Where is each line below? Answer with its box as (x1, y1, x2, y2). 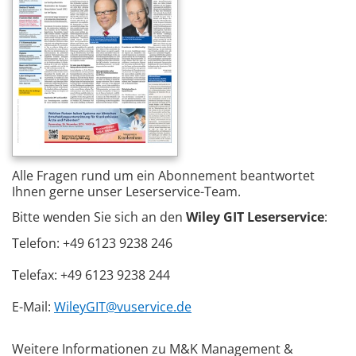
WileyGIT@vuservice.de (54, 298, 192, 316)
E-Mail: (12, 298, 54, 316)
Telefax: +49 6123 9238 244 (12, 266, 170, 284)
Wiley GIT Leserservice (186, 208, 324, 226)
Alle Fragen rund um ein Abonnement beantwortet (12, 166, 315, 184)
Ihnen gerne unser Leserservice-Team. (12, 182, 241, 200)
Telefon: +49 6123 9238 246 (12, 234, 172, 253)
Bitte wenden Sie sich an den (12, 208, 186, 226)
